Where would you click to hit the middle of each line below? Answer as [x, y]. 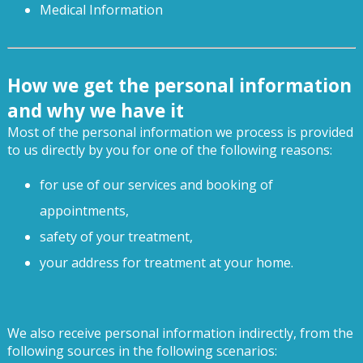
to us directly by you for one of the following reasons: [169, 149]
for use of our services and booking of [156, 184]
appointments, [84, 210]
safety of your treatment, [116, 236]
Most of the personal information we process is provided [180, 132]
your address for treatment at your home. [166, 262]
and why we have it [95, 110]
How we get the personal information [179, 85]
